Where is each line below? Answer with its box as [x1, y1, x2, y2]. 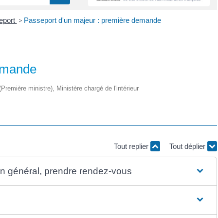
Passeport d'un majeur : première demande [23, 16, 161, 24]
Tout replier [114, 142, 150, 150]
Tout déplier [169, 142, 207, 150]
